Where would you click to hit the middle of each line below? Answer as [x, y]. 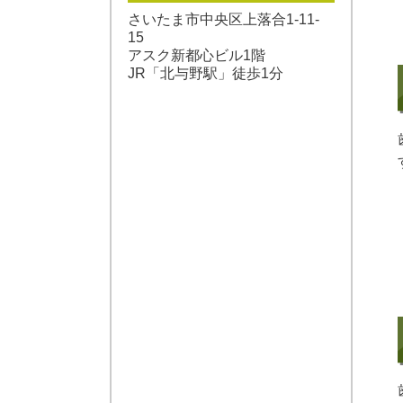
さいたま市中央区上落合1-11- [224, 19]
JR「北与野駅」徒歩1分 [206, 73]
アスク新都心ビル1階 [197, 55]
